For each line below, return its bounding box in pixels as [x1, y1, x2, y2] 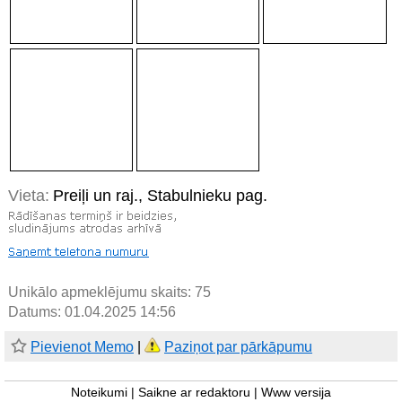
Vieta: [8, 187, 49, 205]
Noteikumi [71, 386, 127, 400]
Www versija [261, 386, 331, 400]
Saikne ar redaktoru [138, 386, 250, 400]
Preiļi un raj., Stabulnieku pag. [53, 187, 267, 205]
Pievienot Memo [31, 339, 134, 355]
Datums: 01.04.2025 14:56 [8, 304, 176, 320]
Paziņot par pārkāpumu [164, 339, 312, 355]
